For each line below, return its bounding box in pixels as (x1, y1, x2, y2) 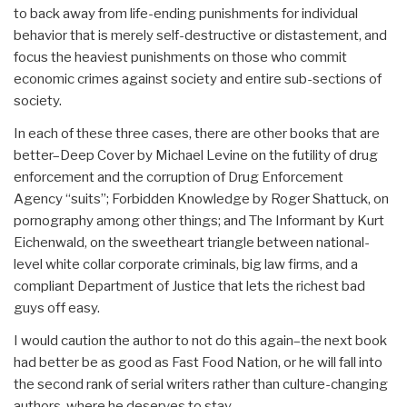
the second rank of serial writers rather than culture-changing (14, 376, 388, 393)
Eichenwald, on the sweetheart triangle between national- (14, 234, 370, 252)
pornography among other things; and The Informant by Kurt (14, 213, 384, 230)
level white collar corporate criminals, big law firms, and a (14, 256, 358, 273)
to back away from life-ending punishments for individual (14, 5, 358, 23)
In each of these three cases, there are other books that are (14, 125, 380, 143)
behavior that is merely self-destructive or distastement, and (14, 27, 387, 45)
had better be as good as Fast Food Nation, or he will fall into (14, 354, 382, 372)
